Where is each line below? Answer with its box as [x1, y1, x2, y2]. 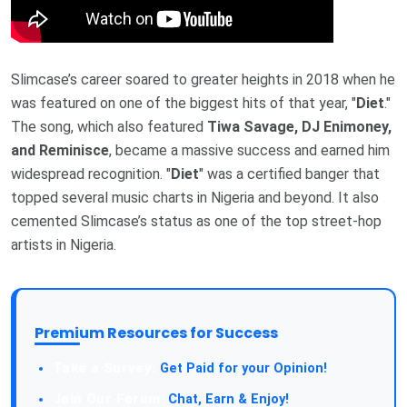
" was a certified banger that [199, 164, 380, 183]
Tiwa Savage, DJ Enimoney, [207, 117, 392, 135]
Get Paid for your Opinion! [155, 361, 327, 377]
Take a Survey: [53, 360, 156, 377]
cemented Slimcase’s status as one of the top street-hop [11, 212, 382, 230]
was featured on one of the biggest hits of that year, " [11, 94, 356, 112]
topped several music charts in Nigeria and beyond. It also [11, 188, 379, 206]
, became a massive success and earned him [109, 141, 390, 159]
